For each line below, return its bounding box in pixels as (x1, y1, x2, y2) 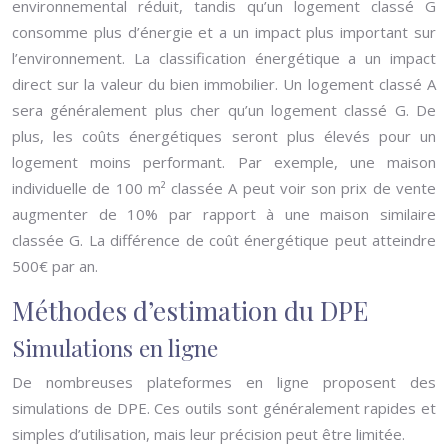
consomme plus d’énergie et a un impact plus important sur (12, 22, 436, 42)
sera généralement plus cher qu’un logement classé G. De (12, 100, 436, 120)
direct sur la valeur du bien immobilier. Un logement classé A (12, 74, 436, 94)
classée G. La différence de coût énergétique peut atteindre (12, 230, 436, 250)
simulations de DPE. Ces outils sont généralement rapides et (12, 398, 436, 418)
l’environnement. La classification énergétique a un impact (12, 48, 436, 68)
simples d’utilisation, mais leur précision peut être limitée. (12, 424, 405, 444)
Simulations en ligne (12, 332, 218, 363)
